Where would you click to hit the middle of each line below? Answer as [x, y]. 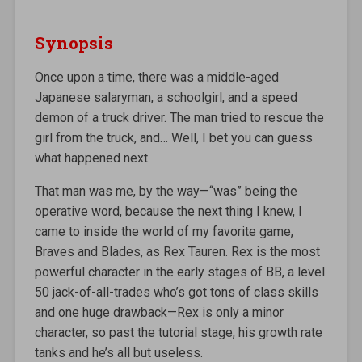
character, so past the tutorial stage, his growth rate [178, 332]
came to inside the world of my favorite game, [164, 231]
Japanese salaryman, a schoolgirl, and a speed [166, 97]
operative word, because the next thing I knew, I [168, 211]
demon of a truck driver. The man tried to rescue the [179, 117]
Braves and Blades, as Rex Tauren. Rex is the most [177, 251]
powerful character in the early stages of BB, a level [179, 271]
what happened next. [92, 158]
